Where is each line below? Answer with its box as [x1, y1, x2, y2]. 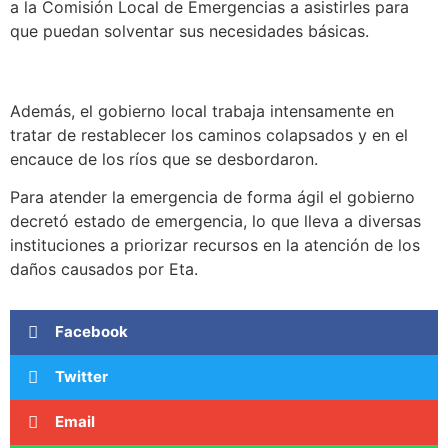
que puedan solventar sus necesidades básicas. [10, 20, 369, 41]
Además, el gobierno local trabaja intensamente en [10, 100, 394, 121]
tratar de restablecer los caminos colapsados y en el [10, 124, 408, 145]
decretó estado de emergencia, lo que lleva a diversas [10, 211, 421, 232]
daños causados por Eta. [10, 259, 198, 280]
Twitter [55, 367, 108, 387]
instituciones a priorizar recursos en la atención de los [10, 235, 420, 256]
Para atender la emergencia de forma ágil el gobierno [10, 187, 415, 208]
